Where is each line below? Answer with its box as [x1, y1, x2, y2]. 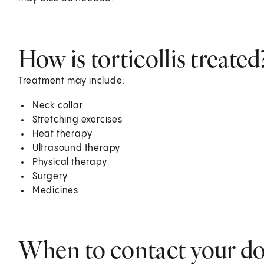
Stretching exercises [32, 114, 123, 125]
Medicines [32, 185, 78, 196]
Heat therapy [32, 128, 93, 139]
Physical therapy [32, 157, 107, 167]
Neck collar [32, 100, 83, 111]
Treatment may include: [18, 75, 126, 86]
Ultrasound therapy [32, 143, 121, 153]
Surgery [32, 171, 68, 181]
